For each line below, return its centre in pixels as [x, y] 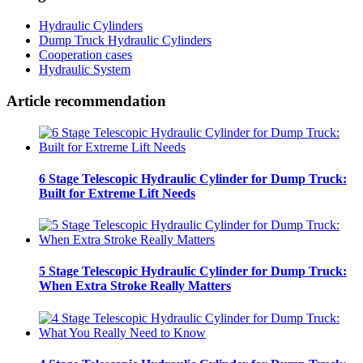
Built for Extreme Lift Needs [117, 193]
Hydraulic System [85, 70]
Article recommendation [86, 100]
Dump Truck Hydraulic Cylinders [125, 41]
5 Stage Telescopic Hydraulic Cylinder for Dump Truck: [193, 271]
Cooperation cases [85, 55]
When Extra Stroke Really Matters [135, 286]
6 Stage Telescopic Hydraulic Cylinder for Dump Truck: [193, 178]
